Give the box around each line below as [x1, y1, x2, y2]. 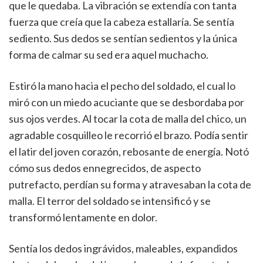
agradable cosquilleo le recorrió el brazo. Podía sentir [9, 129, 248, 141]
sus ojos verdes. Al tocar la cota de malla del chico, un [9, 112, 247, 125]
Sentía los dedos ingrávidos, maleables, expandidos [9, 242, 238, 255]
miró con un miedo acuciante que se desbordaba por [9, 96, 244, 109]
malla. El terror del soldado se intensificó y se [9, 194, 211, 207]
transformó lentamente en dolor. [9, 211, 157, 224]
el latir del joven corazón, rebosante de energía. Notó [9, 145, 249, 158]
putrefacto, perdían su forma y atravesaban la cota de [9, 178, 251, 191]
